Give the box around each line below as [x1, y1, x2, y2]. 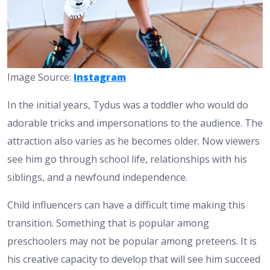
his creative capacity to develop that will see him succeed [7, 252, 260, 266]
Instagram [74, 70, 126, 84]
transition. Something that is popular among [7, 216, 209, 230]
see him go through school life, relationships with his [7, 152, 247, 166]
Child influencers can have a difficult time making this [7, 198, 245, 212]
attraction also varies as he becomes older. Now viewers [7, 134, 260, 148]
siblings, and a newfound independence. [7, 170, 187, 184]
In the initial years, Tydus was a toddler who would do [7, 98, 248, 111]
